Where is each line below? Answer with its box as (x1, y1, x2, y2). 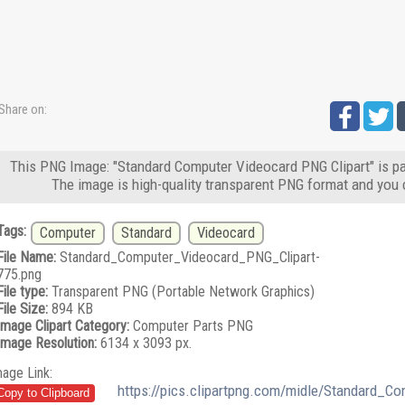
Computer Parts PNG (128, 316, 253, 334)
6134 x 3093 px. (96, 334, 192, 352)
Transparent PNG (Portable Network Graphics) (47, 282, 315, 300)
